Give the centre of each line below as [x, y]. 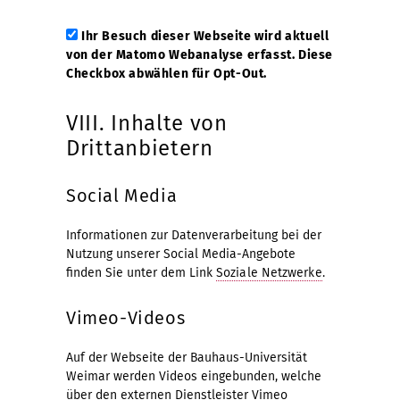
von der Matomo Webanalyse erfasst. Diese [200, 54]
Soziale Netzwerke [269, 272]
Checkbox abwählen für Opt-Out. [167, 73]
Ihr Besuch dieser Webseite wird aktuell [205, 36]
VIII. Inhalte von [147, 123]
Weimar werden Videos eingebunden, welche [194, 376]
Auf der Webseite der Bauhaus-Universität [187, 357]
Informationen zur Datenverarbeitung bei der [194, 235]
